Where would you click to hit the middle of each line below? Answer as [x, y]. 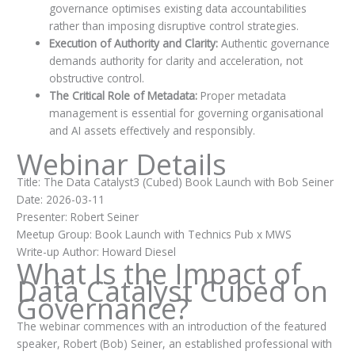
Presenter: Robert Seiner [77, 216]
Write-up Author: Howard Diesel [96, 251]
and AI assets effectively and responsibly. [152, 131]
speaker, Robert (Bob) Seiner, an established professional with [174, 344]
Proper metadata [243, 96]
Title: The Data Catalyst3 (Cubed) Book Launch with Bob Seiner [175, 181]
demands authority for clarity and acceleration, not [176, 61]
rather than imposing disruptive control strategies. [174, 26]
